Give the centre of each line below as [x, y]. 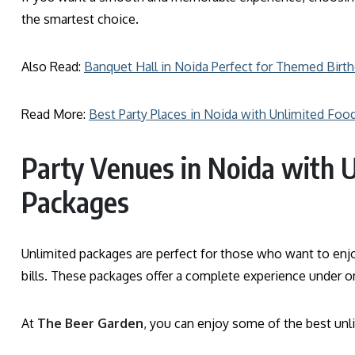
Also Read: [53, 66]
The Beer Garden [90, 323]
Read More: [55, 114]
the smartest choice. [80, 19]
